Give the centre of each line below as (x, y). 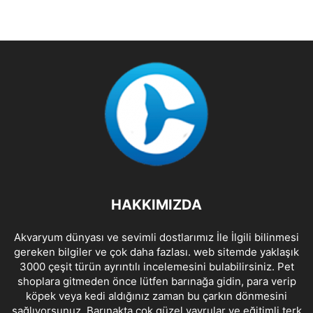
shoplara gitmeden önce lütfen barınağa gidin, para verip (156, 281)
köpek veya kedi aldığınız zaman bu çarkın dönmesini (156, 296)
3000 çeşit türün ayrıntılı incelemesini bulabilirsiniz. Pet (156, 266)
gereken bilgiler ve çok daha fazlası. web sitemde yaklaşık (156, 252)
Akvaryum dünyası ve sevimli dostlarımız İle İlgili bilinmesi (156, 237)
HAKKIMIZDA (156, 204)
